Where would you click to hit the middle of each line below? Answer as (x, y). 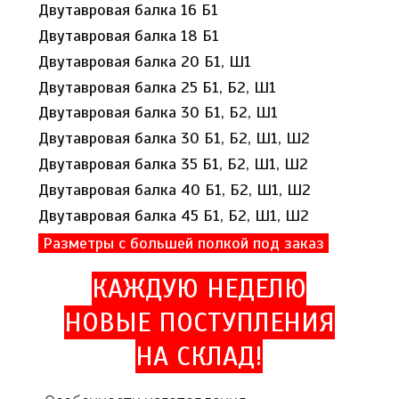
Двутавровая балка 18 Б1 (129, 35)
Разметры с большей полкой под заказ (184, 243)
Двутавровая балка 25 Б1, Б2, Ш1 (158, 87)
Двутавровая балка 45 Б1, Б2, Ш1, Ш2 (174, 215)
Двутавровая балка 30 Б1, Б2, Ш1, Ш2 (175, 138)
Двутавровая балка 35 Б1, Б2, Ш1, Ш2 (174, 164)
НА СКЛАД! (199, 357)
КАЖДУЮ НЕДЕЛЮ (199, 289)
